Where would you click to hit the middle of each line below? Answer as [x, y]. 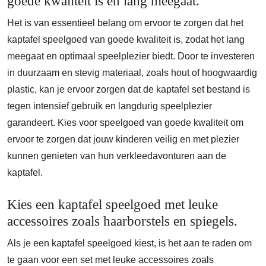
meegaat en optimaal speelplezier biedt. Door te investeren [131, 56]
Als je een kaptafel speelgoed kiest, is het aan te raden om [129, 243]
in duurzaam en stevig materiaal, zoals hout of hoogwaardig [132, 73]
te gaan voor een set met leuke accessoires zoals [110, 260]
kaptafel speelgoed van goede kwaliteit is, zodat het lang [126, 39]
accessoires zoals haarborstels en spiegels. [122, 221]
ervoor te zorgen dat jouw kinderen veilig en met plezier [123, 139]
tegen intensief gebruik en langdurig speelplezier [110, 106]
